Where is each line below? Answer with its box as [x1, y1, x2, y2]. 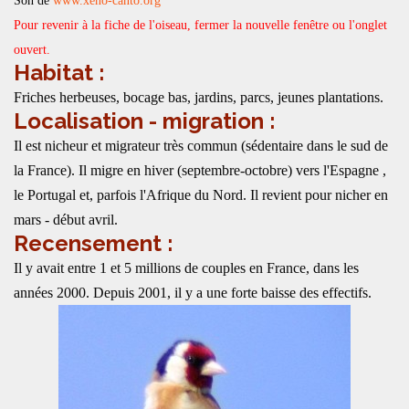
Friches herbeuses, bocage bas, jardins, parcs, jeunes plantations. [14, 89, 383, 105]
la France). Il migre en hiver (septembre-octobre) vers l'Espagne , [14, 163, 386, 178]
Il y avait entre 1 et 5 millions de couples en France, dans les [14, 260, 359, 276]
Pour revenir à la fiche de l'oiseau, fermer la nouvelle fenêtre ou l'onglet [14, 18, 387, 32]
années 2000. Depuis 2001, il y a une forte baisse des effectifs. [14, 285, 372, 300]
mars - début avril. [14, 212, 118, 227]
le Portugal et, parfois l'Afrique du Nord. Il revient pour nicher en [14, 187, 388, 203]
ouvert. [14, 43, 50, 57]
